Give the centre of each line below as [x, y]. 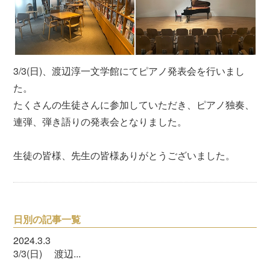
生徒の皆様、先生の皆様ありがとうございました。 [124, 155]
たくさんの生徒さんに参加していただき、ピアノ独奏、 [134, 104]
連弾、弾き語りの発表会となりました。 [100, 121]
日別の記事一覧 [47, 219]
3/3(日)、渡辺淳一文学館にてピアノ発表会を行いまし [129, 71]
